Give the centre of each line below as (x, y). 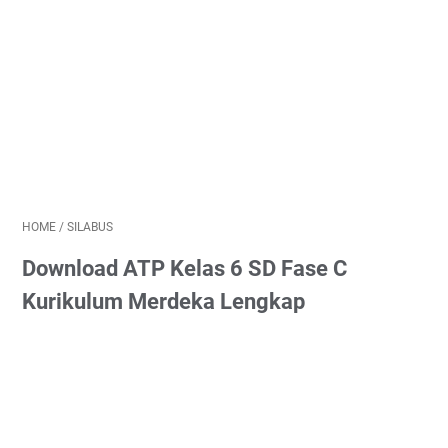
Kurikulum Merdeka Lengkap (163, 301)
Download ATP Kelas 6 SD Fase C (184, 268)
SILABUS (90, 227)
